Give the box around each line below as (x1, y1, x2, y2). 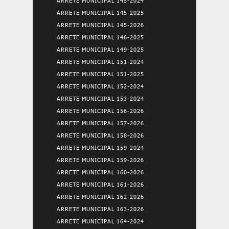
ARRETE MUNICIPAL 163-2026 (57, 205, 144, 212)
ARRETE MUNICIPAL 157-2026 (57, 120, 144, 126)
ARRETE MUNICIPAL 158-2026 (57, 132, 144, 139)
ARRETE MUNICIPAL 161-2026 (57, 181, 144, 188)
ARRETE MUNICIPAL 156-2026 (57, 107, 144, 114)
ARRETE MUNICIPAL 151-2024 (57, 58, 144, 65)
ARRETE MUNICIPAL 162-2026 (57, 193, 144, 200)
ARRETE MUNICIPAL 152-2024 (57, 83, 144, 89)
